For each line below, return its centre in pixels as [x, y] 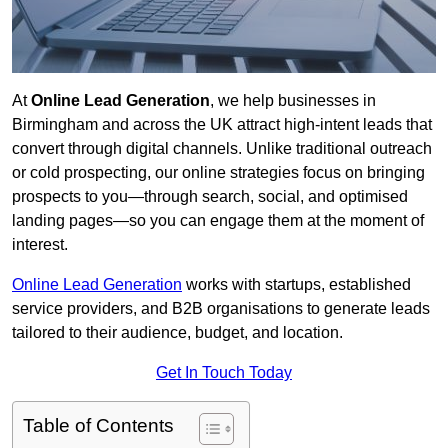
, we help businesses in [293, 101]
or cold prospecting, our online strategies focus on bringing [218, 173]
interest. [40, 245]
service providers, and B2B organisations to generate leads [221, 309]
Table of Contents [98, 426]
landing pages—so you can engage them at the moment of [218, 221]
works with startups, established [296, 285]
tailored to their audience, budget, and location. [177, 333]
